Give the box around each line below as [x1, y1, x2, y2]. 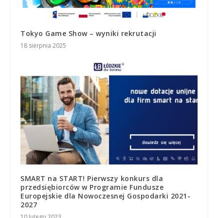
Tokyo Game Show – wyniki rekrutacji [20, 28, 157, 38]
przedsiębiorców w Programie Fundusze [20, 182, 164, 192]
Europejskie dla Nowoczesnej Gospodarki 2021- [20, 191, 191, 200]
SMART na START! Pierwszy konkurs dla [20, 173, 163, 183]
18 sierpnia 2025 [20, 41, 67, 50]
